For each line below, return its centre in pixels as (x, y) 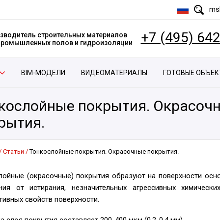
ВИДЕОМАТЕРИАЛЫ (114, 73)
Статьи (14, 151)
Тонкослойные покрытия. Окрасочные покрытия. (104, 151)
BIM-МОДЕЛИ (43, 73)
